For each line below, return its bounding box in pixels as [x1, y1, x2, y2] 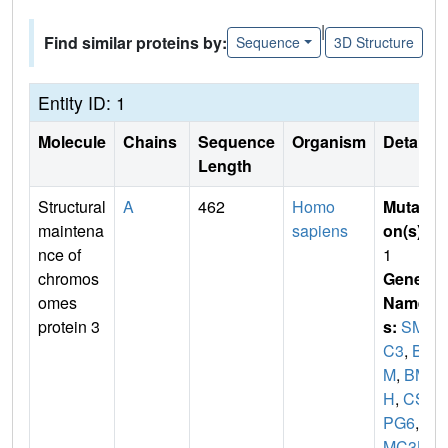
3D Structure [333, 32, 414, 53]
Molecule [38, 129, 106, 153]
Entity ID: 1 [38, 89, 126, 115]
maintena [38, 218, 104, 242]
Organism [292, 129, 366, 153]
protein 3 [38, 314, 100, 338]
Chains [123, 129, 181, 153]
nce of [38, 242, 81, 266]
